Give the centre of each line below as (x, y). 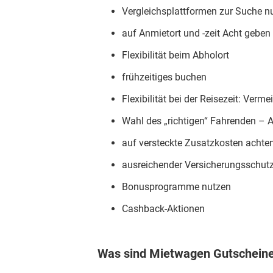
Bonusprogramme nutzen (176, 187)
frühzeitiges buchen (164, 77)
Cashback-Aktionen (163, 209)
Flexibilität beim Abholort (175, 55)
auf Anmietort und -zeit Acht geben (196, 34)
